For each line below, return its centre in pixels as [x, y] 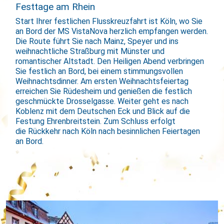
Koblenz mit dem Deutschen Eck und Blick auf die [103, 111]
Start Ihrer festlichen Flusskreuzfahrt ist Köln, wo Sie [109, 21]
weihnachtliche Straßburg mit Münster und [90, 51]
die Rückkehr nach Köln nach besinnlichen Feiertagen [108, 131]
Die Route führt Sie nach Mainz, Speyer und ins [97, 41]
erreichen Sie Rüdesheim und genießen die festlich [104, 91]
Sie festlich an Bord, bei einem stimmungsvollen [99, 71]
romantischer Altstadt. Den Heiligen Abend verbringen [110, 61]
